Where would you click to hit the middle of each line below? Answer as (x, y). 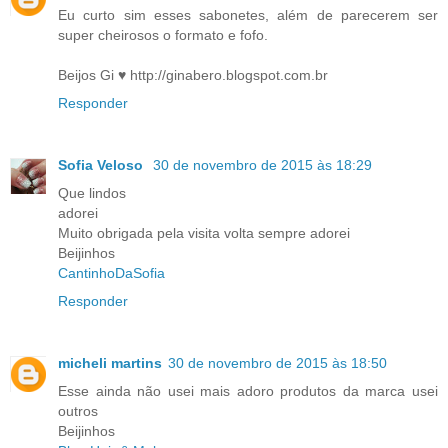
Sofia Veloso (102, 165)
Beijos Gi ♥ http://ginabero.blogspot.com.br (193, 75)
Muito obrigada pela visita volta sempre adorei (204, 233)
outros (78, 411)
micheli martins (110, 363)
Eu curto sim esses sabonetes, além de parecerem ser (248, 15)
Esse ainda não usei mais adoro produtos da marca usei (248, 391)
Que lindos (92, 193)
